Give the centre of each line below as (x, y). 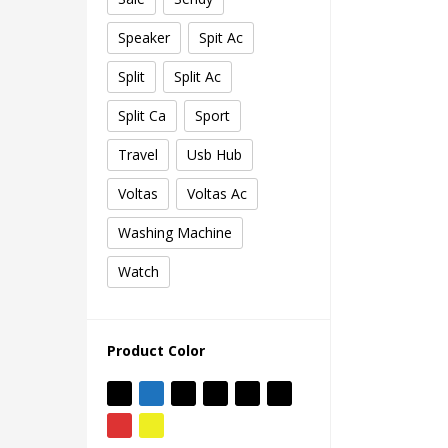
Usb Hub (214, 155)
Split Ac (197, 77)
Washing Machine (175, 233)
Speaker (144, 38)
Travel (138, 155)
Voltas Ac (217, 194)
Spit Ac (221, 38)
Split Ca (142, 116)
